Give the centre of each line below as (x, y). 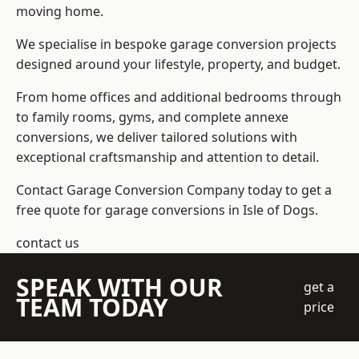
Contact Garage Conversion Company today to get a (174, 190)
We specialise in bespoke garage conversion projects (176, 44)
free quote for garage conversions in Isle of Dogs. (167, 210)
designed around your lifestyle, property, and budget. (178, 65)
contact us (48, 243)
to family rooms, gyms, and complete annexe (152, 117)
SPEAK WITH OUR (119, 288)
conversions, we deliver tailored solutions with (157, 137)
